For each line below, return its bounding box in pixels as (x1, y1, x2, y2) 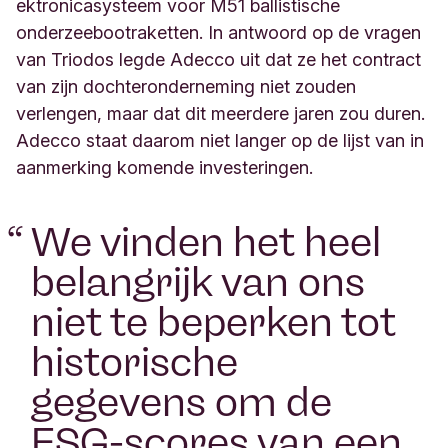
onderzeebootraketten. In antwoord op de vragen (16, 22, 421, 43)
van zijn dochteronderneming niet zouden (16, 76, 356, 97)
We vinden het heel (31, 218, 381, 266)
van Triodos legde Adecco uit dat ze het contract (16, 49, 421, 70)
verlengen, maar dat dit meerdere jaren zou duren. (16, 103, 425, 124)
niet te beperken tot (31, 298, 396, 346)
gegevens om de (31, 378, 332, 426)
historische (31, 338, 238, 386)
